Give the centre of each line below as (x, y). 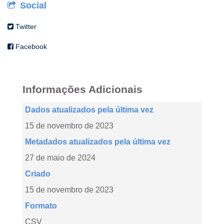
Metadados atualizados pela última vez (98, 142)
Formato (41, 206)
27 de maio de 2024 (60, 158)
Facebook (30, 46)
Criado (38, 174)
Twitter (25, 26)
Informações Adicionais (82, 89)
